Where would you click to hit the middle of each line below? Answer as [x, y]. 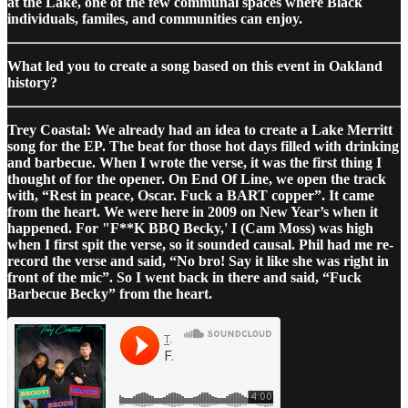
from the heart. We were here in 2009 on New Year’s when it [193, 211]
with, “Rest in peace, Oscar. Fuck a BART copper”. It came [191, 195]
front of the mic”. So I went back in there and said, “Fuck [184, 277]
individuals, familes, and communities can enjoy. [155, 18]
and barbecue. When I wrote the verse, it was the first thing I [194, 162]
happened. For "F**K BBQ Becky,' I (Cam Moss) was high [190, 228]
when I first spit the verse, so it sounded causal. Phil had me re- [200, 244]
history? [32, 82]
